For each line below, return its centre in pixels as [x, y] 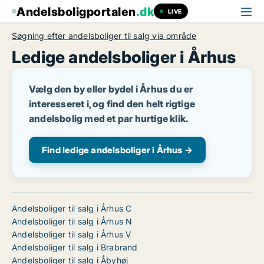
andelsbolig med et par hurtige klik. [109, 118]
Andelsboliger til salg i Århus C [72, 208]
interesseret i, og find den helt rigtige [112, 104]
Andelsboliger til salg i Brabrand [75, 247]
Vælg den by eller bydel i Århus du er [111, 89]
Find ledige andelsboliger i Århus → [117, 150]
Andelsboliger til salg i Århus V [72, 234]
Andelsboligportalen [76, 12]
